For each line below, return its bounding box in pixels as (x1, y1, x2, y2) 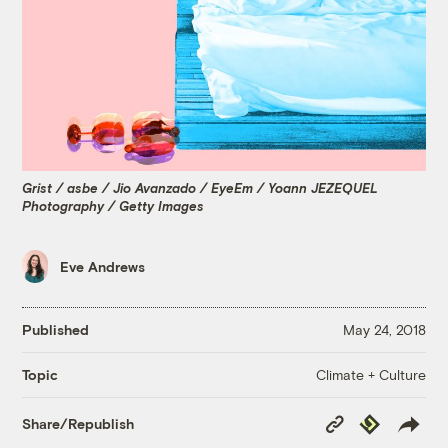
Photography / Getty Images (22, 197, 205, 214)
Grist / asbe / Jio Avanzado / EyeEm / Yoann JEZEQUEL (22, 179, 379, 196)
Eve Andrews (60, 258, 146, 276)
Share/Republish (22, 415, 135, 433)
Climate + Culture (315, 365, 426, 383)
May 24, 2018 (342, 321, 426, 339)
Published (22, 321, 90, 339)
